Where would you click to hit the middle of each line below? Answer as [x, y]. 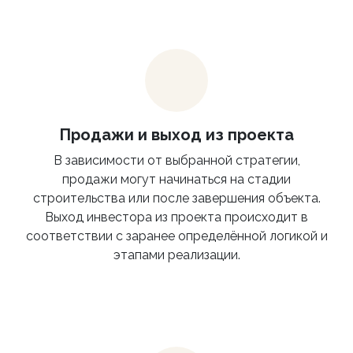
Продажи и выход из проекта [176, 135]
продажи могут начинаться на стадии [176, 180]
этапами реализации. [176, 255]
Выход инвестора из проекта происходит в [176, 217]
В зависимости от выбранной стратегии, [176, 161]
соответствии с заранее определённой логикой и [176, 236]
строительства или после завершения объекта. [176, 199]
